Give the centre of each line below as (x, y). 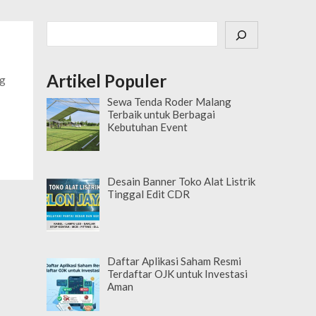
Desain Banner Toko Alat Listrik (182, 182)
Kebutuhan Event (148, 127)
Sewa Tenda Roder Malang (170, 101)
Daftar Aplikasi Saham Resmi (175, 261)
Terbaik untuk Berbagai (162, 114)
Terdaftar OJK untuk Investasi (178, 274)
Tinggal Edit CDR (149, 194)
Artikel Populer (107, 80)
